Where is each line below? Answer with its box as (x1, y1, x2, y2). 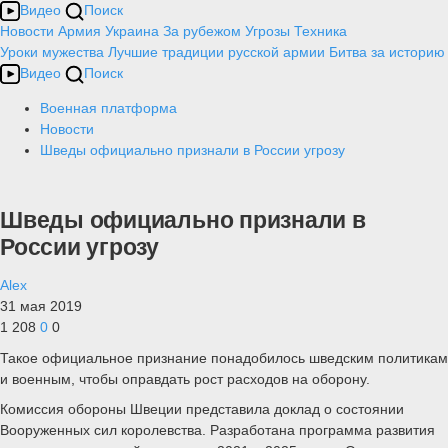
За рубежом (163, 23, 241, 39)
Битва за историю (329, 44, 445, 60)
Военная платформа (40, 100, 177, 116)
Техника (294, 23, 347, 39)
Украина (105, 23, 159, 39)
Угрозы (245, 23, 290, 39)
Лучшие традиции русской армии (108, 44, 325, 60)
